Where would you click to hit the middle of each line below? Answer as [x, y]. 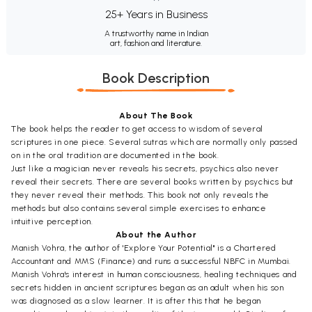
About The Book [156, 115]
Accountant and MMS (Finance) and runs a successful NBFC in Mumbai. [151, 261]
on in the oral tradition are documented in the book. [115, 155]
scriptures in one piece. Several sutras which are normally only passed [155, 142]
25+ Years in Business [156, 14]
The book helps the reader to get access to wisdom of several [137, 128]
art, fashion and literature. [156, 43]
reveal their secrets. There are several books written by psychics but [153, 181]
